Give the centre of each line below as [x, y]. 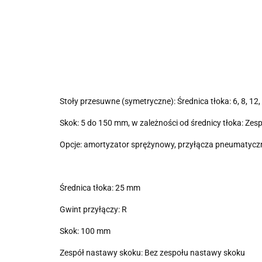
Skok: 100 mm [85, 231]
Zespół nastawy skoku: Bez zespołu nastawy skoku [152, 253]
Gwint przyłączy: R [93, 209]
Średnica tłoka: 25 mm [100, 188]
